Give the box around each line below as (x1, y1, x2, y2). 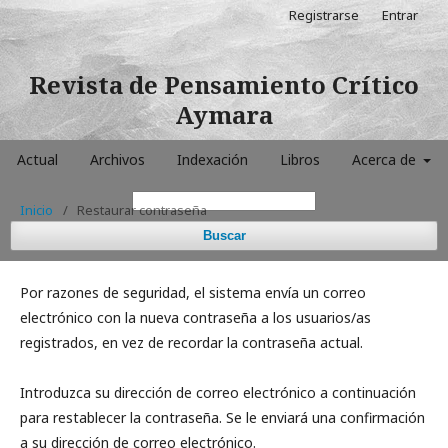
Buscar (202, 228, 246, 243)
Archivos (89, 150, 145, 169)
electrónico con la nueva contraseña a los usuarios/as (20, 308, 371, 327)
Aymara (175, 98, 273, 131)
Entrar (382, 6, 418, 24)
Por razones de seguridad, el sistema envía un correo (20, 283, 366, 302)
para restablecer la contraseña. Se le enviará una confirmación (20, 408, 425, 427)
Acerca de (351, 150, 420, 169)
